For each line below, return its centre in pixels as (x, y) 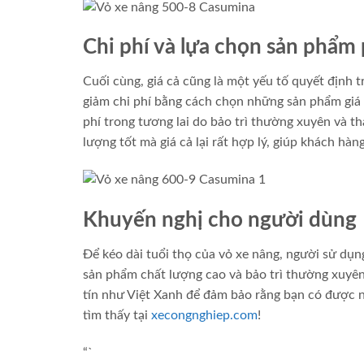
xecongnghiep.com (204, 315)
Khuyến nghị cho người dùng (220, 221)
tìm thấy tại (117, 315)
